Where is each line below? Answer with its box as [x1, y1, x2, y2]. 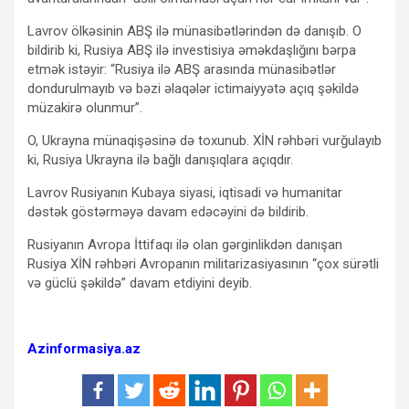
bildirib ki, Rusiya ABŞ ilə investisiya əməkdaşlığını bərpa [27, 41, 356, 58]
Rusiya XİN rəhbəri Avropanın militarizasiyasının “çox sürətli [27, 255, 379, 272]
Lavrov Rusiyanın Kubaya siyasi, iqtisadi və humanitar [27, 184, 342, 201]
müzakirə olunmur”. [27, 99, 142, 116]
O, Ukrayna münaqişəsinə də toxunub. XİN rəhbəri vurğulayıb [27, 131, 382, 149]
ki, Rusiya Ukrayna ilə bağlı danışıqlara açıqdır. [27, 151, 293, 168]
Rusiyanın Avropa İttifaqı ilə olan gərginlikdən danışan [27, 236, 342, 253]
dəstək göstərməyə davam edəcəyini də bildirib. [27, 203, 309, 220]
